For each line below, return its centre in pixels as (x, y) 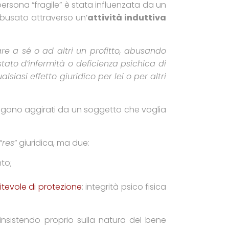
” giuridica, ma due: (52, 143)
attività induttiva (127, 18)
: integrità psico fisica (124, 187)
